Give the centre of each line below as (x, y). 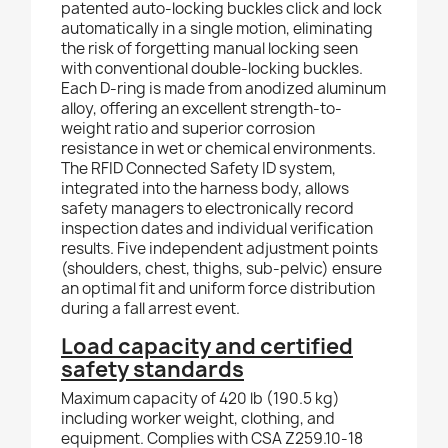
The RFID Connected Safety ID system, (198, 169)
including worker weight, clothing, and (198, 419)
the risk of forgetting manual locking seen (209, 49)
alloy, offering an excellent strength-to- (201, 109)
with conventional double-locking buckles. (212, 69)
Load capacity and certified (207, 347)
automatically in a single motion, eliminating (217, 29)
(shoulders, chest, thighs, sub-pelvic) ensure (221, 269)
